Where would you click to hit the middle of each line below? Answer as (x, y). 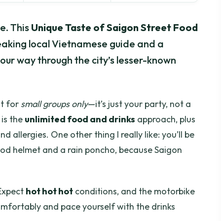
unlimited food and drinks (80, 119)
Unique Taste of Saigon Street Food (114, 28)
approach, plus (165, 119)
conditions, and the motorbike (134, 191)
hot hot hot (49, 191)
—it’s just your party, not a (139, 104)
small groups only (54, 104)
